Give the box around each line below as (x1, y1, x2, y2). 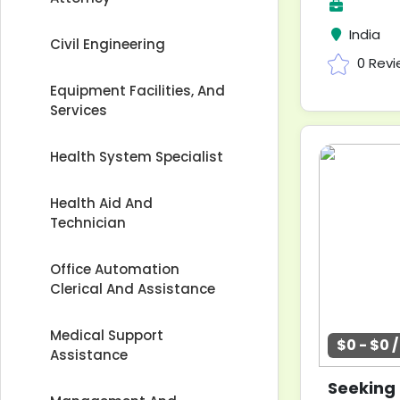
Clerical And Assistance (50, 279, 215, 298)
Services (50, 101, 107, 120)
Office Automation (50, 260, 179, 279)
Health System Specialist (50, 147, 223, 166)
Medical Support (50, 326, 163, 345)
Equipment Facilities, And (50, 81, 225, 100)
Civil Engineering (50, 35, 165, 54)
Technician (50, 213, 126, 232)
